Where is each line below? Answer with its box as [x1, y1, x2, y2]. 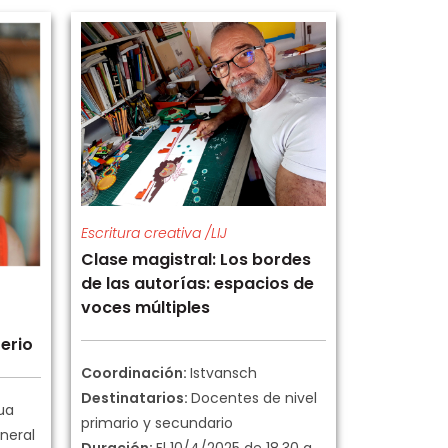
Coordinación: [81, 362, 190, 383]
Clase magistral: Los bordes [81, 247, 311, 271]
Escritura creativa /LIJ [81, 222, 227, 243]
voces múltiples [81, 295, 210, 319]
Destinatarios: [81, 387, 191, 408]
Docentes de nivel [191, 387, 317, 408]
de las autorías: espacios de [81, 271, 314, 295]
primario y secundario [81, 412, 233, 433]
